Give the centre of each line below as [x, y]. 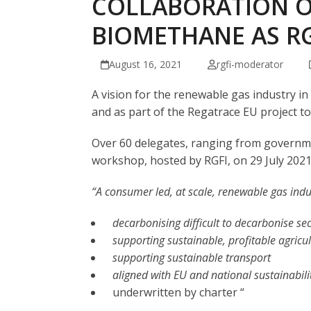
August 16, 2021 [146, 64]
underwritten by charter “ [178, 292]
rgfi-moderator [250, 64]
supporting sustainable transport [192, 258]
